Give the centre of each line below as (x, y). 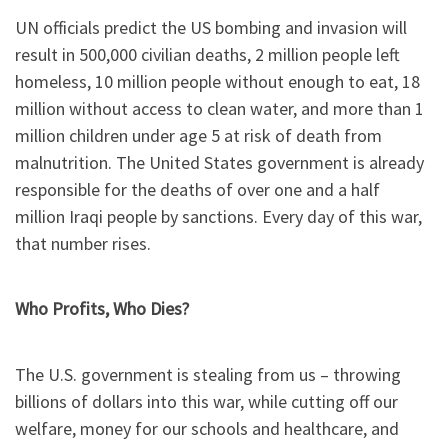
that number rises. (83, 243)
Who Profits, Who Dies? (102, 309)
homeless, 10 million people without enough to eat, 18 (217, 81)
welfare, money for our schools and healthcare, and (207, 428)
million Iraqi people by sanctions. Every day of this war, (218, 216)
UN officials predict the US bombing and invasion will (211, 27)
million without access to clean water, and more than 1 (219, 108)
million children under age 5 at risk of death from (198, 135)
